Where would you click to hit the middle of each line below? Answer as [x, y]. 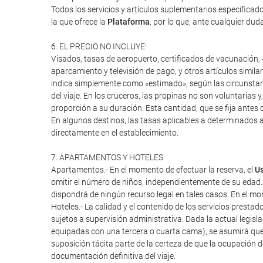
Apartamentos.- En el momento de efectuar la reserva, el [153, 170]
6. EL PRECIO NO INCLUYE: [99, 46]
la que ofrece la [79, 22]
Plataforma [129, 22]
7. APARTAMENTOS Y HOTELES [107, 157]
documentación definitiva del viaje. [113, 256]
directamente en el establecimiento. [115, 133]
